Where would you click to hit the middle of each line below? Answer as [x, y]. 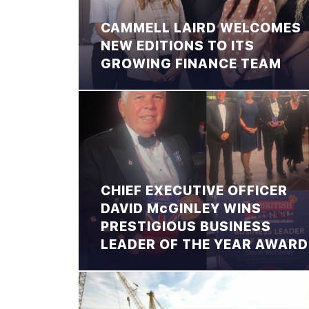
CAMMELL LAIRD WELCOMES [201, 28]
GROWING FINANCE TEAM [191, 64]
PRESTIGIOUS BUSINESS [186, 226]
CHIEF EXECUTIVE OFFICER [194, 190]
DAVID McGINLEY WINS [181, 208]
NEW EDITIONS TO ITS [178, 46]
